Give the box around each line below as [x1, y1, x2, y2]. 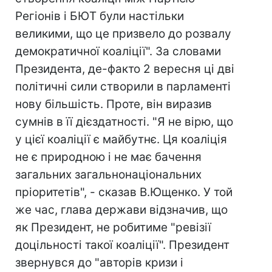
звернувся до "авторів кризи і [15, 256, 183, 270]
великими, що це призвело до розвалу [15, 27, 231, 41]
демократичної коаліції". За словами [15, 44, 221, 58]
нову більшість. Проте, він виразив [15, 97, 212, 111]
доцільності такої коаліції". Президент [15, 238, 229, 252]
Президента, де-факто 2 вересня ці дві [15, 62, 234, 76]
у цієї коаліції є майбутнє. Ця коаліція [15, 132, 227, 146]
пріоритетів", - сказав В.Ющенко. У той [15, 185, 233, 199]
